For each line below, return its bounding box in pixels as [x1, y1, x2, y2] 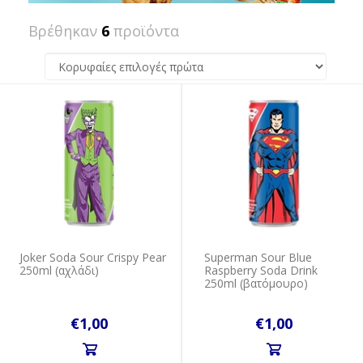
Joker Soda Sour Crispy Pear [19, 249, 167, 265]
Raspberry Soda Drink [204, 262, 318, 278]
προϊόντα [109, 21, 179, 41]
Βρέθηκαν [28, 21, 101, 41]
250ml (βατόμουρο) [204, 275, 308, 291]
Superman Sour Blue [204, 249, 312, 265]
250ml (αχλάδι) [19, 262, 100, 278]
